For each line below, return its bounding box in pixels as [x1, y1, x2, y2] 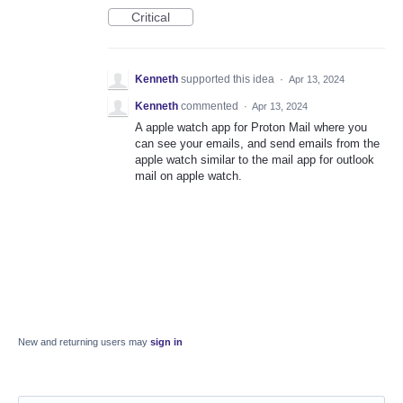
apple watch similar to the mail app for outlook [135, 153, 374, 167]
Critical [131, 10, 170, 25]
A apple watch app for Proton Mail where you [135, 121, 367, 135]
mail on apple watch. [135, 169, 242, 184]
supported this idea [181, 73, 277, 86]
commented [181, 100, 241, 113]
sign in [150, 336, 183, 348]
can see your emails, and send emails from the [135, 137, 380, 151]
